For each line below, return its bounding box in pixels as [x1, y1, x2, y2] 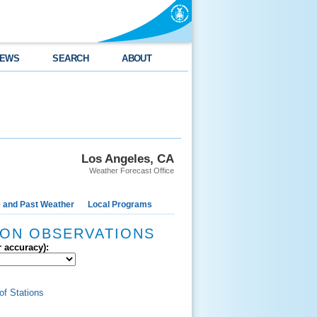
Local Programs [88, 200, 152, 209]
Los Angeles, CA [81, 151, 174, 166]
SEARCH [52, 53, 89, 64]
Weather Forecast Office [89, 166, 174, 175]
